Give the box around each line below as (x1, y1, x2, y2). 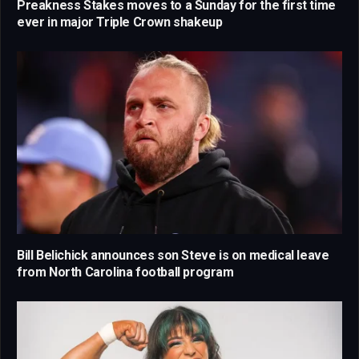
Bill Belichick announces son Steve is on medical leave (17, 247, 329, 263)
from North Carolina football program (17, 264, 234, 280)
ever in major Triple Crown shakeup (17, 14, 223, 30)
